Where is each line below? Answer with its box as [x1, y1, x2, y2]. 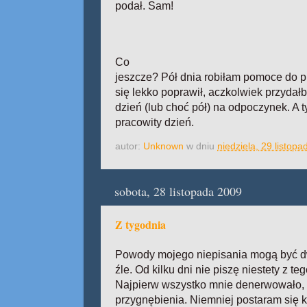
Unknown [143, 140, 184, 151]
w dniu [186, 140, 217, 151]
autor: [115, 140, 143, 151]
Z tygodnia [115, 217, 166, 233]
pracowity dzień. [115, 116, 194, 128]
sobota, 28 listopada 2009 [114, 183, 242, 200]
